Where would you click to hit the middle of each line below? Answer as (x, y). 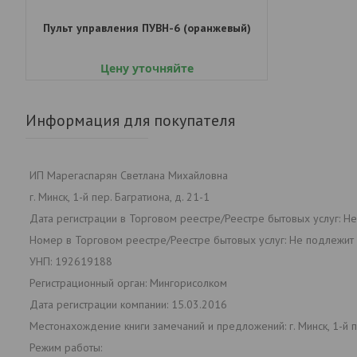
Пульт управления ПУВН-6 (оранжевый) (147, 27)
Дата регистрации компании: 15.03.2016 (128, 304)
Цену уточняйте (147, 68)
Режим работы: (66, 347)
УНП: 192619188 (71, 261)
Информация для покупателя (130, 120)
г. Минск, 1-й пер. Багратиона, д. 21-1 (120, 196)
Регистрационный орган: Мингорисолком (128, 282)
